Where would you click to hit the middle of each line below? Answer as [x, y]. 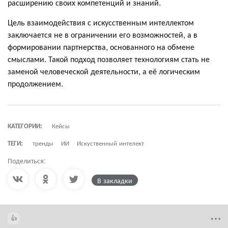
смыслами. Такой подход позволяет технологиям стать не [109, 59]
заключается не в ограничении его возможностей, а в [103, 34]
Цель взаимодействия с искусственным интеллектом [101, 22]
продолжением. [35, 83]
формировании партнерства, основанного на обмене [101, 46]
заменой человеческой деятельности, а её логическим [104, 71]
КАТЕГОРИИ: [25, 125]
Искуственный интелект [110, 142]
